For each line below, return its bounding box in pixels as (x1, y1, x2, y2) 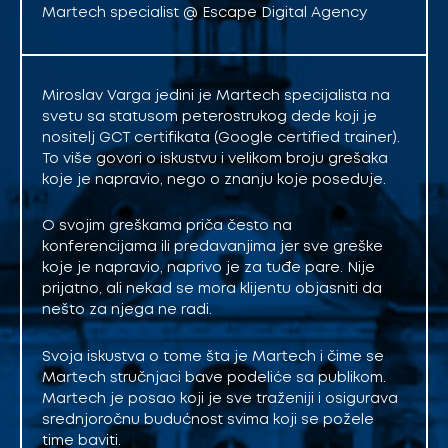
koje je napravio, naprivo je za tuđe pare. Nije (42, 261, 375, 276)
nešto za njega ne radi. (42, 303, 216, 318)
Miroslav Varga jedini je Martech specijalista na (42, 88, 390, 103)
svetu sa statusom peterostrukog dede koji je (42, 109, 377, 124)
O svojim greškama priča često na (42, 219, 292, 234)
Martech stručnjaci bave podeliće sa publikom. (42, 370, 386, 385)
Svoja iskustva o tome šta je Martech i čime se (42, 349, 384, 364)
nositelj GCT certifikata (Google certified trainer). (42, 130, 400, 145)
